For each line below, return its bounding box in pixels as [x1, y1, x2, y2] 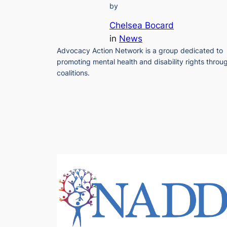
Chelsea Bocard [109, 20, 174, 30]
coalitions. [57, 68, 90, 77]
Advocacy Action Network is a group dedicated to [57, 46, 223, 55]
